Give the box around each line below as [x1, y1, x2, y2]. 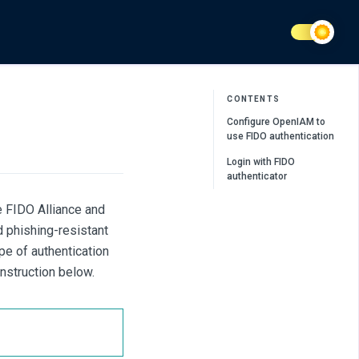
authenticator [227, 171, 288, 182]
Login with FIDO [227, 156, 296, 167]
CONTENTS [227, 95, 280, 103]
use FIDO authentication [227, 131, 335, 142]
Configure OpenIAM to [227, 116, 326, 127]
